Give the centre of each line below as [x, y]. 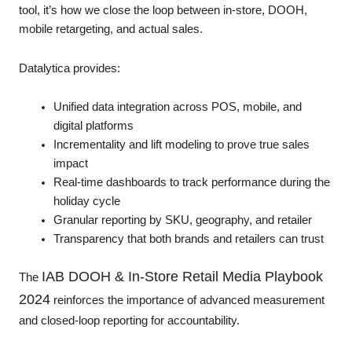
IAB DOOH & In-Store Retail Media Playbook [182, 276]
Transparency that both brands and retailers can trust [188, 239]
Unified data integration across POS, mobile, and [177, 107]
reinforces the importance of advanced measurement [187, 300]
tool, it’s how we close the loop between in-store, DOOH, [163, 10]
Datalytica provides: [70, 68]
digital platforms [93, 126]
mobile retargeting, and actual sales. [111, 29]
